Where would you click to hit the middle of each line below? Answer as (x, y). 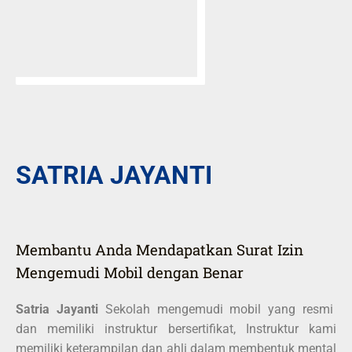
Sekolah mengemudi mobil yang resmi (217, 309)
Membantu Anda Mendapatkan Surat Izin (159, 249)
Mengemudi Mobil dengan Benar (130, 272)
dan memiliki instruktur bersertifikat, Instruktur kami (176, 328)
